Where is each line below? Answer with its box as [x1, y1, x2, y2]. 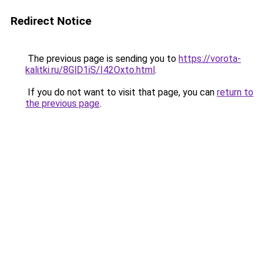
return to [217, 87, 253, 98]
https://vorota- [179, 53, 241, 64]
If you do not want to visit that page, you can [25, 87, 217, 98]
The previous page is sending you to [25, 53, 179, 64]
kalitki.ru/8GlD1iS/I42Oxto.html [25, 64, 155, 75]
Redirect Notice [11, 14, 91, 28]
